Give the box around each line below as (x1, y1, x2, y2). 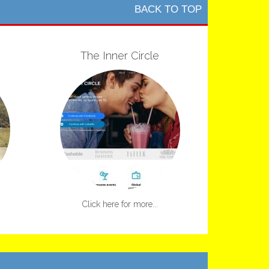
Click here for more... (82, 199, 158, 209)
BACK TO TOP (134, 3, 202, 15)
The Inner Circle (80, 49, 160, 62)
